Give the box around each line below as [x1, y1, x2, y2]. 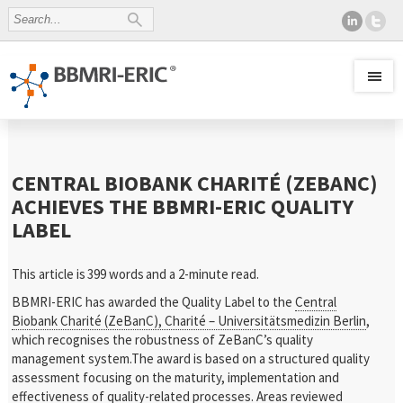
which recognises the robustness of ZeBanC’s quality [12, 331, 314, 348]
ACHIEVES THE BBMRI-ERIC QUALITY [12, 193, 354, 220]
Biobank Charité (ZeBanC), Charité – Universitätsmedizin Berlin [12, 312, 367, 329]
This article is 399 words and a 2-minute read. [12, 265, 262, 282]
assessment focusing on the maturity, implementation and [12, 369, 340, 386]
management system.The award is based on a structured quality [12, 350, 371, 367]
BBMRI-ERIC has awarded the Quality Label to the [12, 293, 296, 310]
